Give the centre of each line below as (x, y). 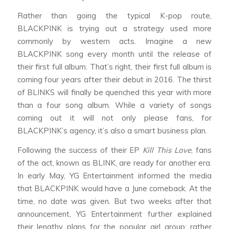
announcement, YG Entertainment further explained (114, 214)
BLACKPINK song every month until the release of (114, 54)
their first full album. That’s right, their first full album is (114, 67)
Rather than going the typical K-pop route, (114, 16)
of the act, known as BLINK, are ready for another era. (114, 163)
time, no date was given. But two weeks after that (114, 201)
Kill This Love (167, 150)
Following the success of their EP (80, 150)
